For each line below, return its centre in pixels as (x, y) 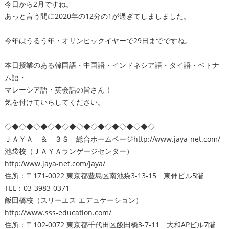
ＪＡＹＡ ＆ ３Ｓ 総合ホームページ (69, 139)
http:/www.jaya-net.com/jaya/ (55, 163)
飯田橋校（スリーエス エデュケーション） (73, 200)
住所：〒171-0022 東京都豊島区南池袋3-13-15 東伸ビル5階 (104, 176)
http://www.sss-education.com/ (58, 212)
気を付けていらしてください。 (54, 102)
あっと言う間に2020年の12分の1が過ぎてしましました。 (97, 16)
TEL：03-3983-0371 (37, 188)
